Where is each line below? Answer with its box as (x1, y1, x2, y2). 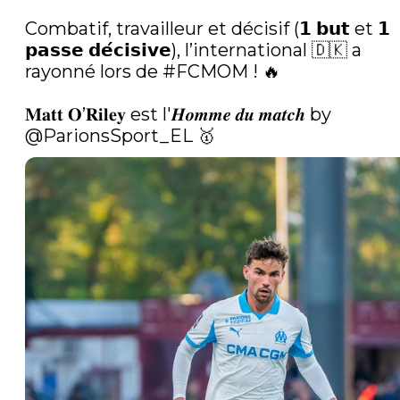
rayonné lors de (25, 61, 162, 83)
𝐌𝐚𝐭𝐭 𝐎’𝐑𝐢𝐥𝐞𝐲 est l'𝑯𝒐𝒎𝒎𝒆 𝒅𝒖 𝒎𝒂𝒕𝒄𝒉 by (25, 104, 331, 126)
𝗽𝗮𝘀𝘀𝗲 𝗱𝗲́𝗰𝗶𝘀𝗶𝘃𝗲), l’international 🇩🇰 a (25, 39, 362, 62)
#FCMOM (162, 61, 248, 83)
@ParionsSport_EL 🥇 (25, 125, 220, 147)
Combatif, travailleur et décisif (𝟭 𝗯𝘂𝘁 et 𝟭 (25, 18, 390, 40)
